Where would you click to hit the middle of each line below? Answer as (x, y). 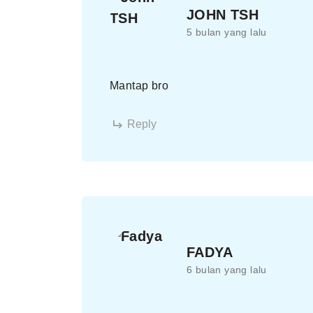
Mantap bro (139, 86)
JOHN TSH (223, 14)
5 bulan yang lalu (227, 32)
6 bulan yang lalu (227, 269)
